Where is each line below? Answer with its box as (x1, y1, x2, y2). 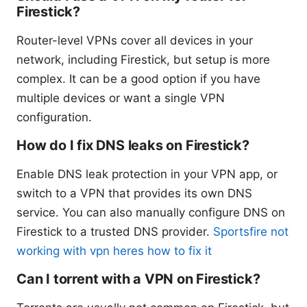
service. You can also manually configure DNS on (16, 206, 285, 220)
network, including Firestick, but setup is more (16, 53, 270, 67)
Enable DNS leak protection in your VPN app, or (16, 167, 278, 182)
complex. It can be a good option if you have (16, 72, 260, 86)
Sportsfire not (213, 225, 288, 239)
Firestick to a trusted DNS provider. (16, 225, 213, 239)
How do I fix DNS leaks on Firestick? (16, 137, 249, 154)
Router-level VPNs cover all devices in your (16, 34, 253, 48)
